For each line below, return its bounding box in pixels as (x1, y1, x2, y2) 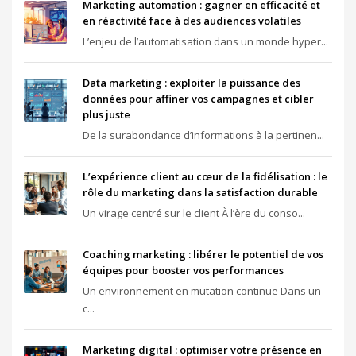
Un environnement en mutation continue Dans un (83, 284, 321, 298)
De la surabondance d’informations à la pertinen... (83, 128, 324, 142)
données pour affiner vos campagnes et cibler (83, 91, 314, 106)
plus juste (83, 107, 130, 122)
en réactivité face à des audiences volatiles (83, 14, 301, 28)
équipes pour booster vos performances (83, 263, 284, 277)
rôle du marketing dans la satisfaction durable (83, 185, 318, 199)
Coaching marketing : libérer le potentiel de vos (83, 247, 323, 261)
